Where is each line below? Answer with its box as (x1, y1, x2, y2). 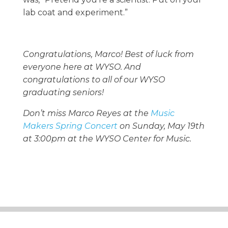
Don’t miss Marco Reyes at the (22, 108, 151, 119)
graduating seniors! (22, 88, 104, 98)
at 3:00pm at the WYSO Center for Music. (22, 134, 191, 144)
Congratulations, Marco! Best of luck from (22, 49, 194, 60)
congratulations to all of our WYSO (22, 75, 165, 85)
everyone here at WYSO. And (22, 62, 141, 72)
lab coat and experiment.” (22, 8, 128, 18)
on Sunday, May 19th (117, 121, 205, 131)
